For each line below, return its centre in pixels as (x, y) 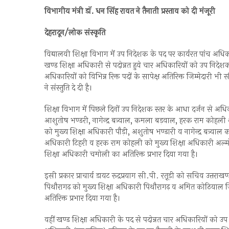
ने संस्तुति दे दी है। (68, 88)
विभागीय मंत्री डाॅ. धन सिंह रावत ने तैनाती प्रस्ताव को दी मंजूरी (130, 12)
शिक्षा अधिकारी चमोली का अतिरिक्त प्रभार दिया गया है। (121, 155)
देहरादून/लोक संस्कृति (75, 33)
